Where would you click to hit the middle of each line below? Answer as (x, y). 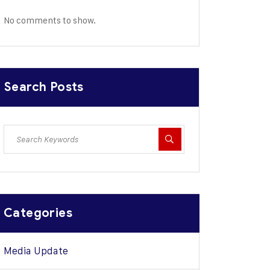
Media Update (36, 251)
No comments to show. (50, 20)
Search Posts (44, 87)
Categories (38, 213)
